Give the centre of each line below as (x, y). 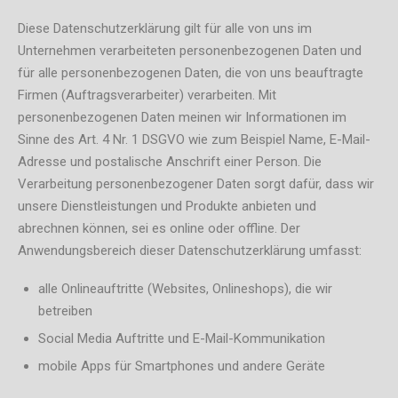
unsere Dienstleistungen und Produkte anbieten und (167, 206)
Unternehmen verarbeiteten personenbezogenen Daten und (190, 50)
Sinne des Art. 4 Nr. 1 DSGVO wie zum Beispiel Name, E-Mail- (194, 139)
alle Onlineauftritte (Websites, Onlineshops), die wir (185, 288)
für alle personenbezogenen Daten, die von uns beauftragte (191, 72)
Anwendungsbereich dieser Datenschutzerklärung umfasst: (190, 250)
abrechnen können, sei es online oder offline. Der (159, 228)
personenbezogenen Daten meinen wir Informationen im (182, 117)
